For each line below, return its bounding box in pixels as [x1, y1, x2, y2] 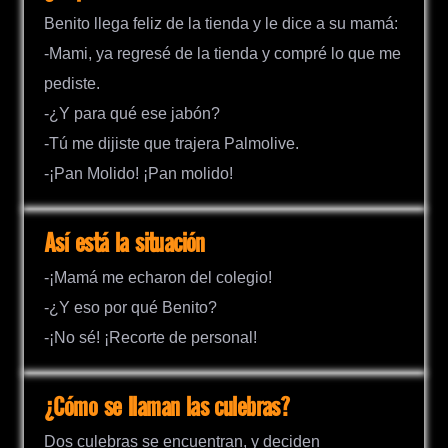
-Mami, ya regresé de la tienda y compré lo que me [44, 44, 401, 62]
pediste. [44, 74, 100, 92]
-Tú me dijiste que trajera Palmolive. [44, 134, 299, 152]
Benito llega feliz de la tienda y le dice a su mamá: [44, 14, 398, 32]
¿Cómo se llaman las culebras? [44, 393, 290, 423]
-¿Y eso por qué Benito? [44, 298, 217, 316]
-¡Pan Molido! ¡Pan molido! [44, 164, 233, 182]
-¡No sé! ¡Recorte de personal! [44, 328, 257, 346]
